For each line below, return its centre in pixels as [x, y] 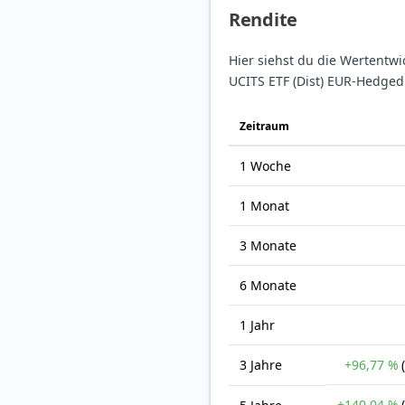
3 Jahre [261, 365]
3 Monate [268, 246]
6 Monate [268, 286]
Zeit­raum [264, 127]
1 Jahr [257, 325]
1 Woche [265, 166]
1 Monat [264, 206]
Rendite [263, 20]
